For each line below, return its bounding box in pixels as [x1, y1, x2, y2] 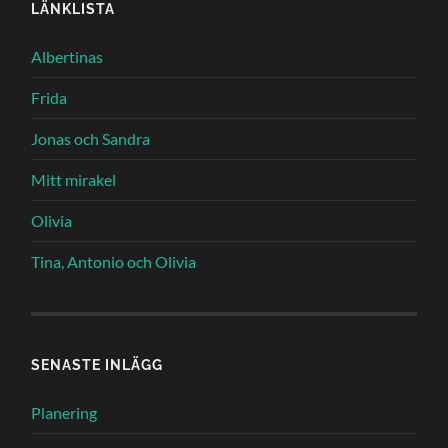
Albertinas [31, 46, 104, 66]
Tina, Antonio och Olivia [31, 251, 197, 271]
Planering [31, 402, 98, 422]
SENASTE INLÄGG [31, 355, 164, 373]
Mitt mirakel [31, 169, 117, 189]
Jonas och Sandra [31, 128, 151, 148]
